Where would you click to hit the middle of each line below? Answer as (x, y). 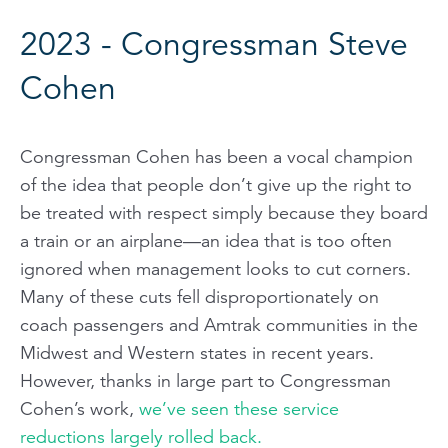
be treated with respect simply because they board (224, 212)
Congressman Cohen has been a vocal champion (216, 156)
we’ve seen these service (239, 408)
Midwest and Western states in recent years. (197, 352)
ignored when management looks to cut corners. (215, 268)
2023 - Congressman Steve (214, 44)
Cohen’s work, (79, 408)
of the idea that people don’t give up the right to (216, 184)
